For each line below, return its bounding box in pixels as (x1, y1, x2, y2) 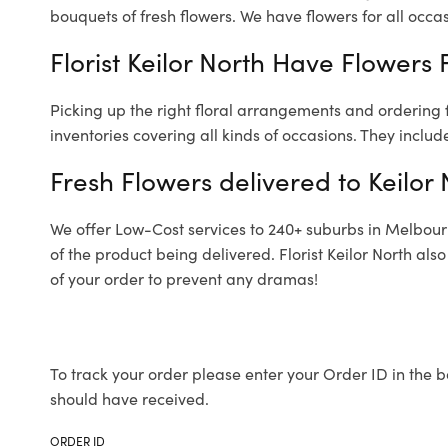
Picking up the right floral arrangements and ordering (50, 98, 445, 120)
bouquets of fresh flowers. (50, 4, 236, 26)
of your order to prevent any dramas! (50, 267, 318, 289)
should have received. (50, 387, 209, 409)
